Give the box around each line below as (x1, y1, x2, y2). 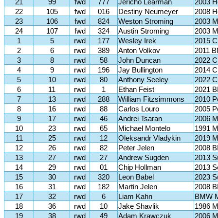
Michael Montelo (118, 125, 170, 132)
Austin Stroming (118, 27, 169, 35)
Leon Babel (118, 173, 154, 181)
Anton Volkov (118, 47, 160, 54)
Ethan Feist (118, 86, 154, 93)
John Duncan (118, 56, 161, 64)
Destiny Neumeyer (118, 8, 178, 16)
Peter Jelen (118, 144, 154, 152)
